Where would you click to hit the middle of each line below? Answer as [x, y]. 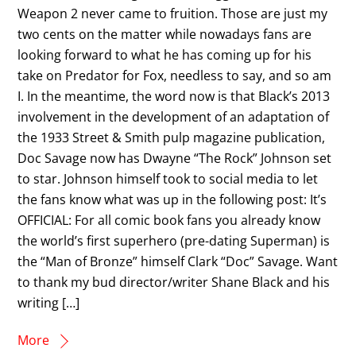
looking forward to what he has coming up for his [165, 54]
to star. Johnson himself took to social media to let [168, 178]
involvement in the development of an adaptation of [174, 116]
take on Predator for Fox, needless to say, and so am [175, 75]
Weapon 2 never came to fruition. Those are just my [173, 13]
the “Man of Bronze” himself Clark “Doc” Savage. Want [178, 261]
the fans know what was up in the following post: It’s [172, 199]
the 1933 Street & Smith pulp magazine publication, [172, 137]
